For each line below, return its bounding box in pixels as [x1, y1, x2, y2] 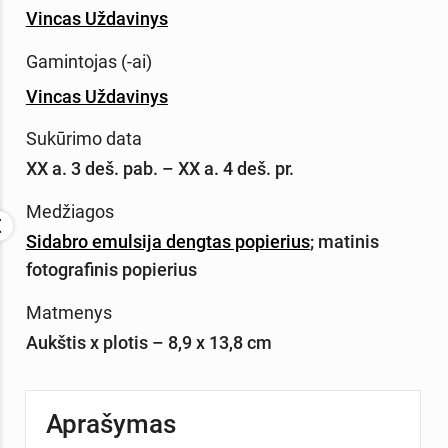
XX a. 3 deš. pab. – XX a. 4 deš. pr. [25, 158, 294, 180]
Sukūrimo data [25, 128, 142, 150]
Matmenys [25, 301, 112, 323]
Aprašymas [45, 409, 176, 440]
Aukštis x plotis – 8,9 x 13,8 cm [25, 331, 272, 353]
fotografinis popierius [25, 259, 197, 281]
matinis [317, 231, 379, 253]
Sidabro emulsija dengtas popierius [25, 231, 310, 253]
